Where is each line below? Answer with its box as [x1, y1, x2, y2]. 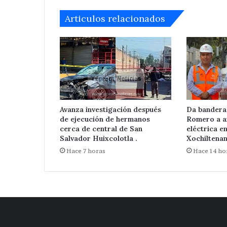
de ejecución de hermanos [60, 115, 150, 124]
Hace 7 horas [66, 147, 105, 155]
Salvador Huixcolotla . [60, 134, 137, 143]
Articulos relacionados [65, 13, 165, 25]
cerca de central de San [60, 124, 142, 134]
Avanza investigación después [60, 105, 161, 115]
